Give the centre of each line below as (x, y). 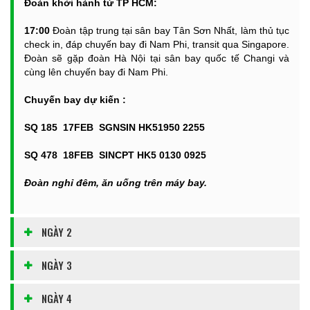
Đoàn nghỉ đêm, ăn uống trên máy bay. (116, 183)
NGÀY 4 (57, 298)
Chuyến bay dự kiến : (75, 100)
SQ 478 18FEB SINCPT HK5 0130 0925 (119, 155)
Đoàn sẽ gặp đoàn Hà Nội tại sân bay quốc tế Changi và (157, 58)
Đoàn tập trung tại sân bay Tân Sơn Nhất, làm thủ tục (171, 30)
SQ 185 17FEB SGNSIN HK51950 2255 (119, 127)
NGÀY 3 (57, 265)
